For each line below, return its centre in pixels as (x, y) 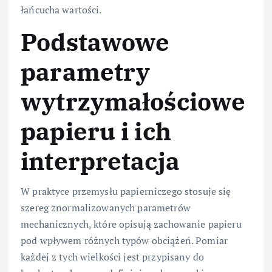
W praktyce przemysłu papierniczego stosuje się (126, 191)
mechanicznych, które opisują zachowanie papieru (131, 224)
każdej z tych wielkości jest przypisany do (112, 257)
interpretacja (100, 161)
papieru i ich (96, 131)
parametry (86, 71)
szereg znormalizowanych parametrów (106, 207)
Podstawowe (95, 42)
